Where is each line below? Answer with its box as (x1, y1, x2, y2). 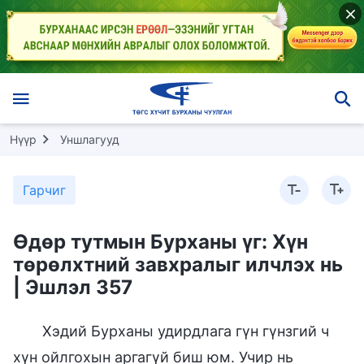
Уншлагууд (60, 132, 119, 146)
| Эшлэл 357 (13, 275, 132, 299)
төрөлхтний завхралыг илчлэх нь (13, 252, 343, 276)
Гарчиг (23, 181, 66, 198)
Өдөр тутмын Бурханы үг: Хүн (13, 229, 308, 253)
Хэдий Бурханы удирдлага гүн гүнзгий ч (42, 322, 329, 340)
